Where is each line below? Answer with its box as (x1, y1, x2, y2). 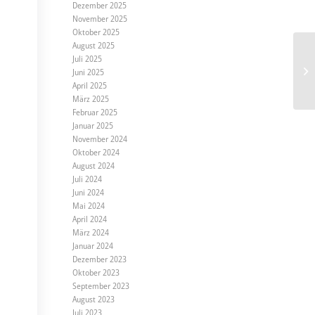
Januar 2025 (72, 120, 114, 131)
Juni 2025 (72, 66, 105, 78)
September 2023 (72, 280, 130, 292)
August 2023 (72, 293, 115, 305)
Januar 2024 (72, 240, 114, 252)
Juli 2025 (72, 53, 103, 65)
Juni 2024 (72, 186, 105, 198)
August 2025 (72, 39, 115, 51)
